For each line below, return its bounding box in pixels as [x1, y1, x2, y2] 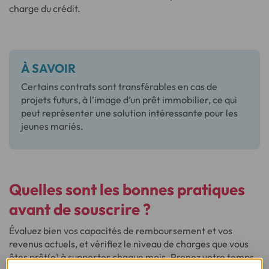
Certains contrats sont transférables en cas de [21, 80, 217, 92]
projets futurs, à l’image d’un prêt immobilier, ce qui [21, 93, 237, 106]
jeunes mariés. [21, 119, 83, 132]
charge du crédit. [9, 2, 80, 14]
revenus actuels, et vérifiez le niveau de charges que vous [9, 237, 249, 250]
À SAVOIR [21, 60, 76, 76]
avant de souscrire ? [9, 199, 151, 219]
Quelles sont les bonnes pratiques [9, 179, 245, 199]
